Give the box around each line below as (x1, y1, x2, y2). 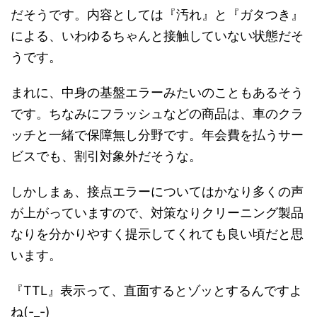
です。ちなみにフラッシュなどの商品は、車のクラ (11, 106, 304, 122)
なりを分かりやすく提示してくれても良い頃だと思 (11, 226, 304, 242)
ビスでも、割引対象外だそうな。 (11, 149, 202, 164)
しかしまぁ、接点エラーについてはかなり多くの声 (11, 184, 304, 200)
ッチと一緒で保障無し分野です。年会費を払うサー (11, 127, 304, 143)
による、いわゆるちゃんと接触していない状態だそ (11, 28, 304, 44)
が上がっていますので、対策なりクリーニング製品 (11, 205, 304, 221)
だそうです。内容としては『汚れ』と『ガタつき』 (11, 7, 304, 23)
